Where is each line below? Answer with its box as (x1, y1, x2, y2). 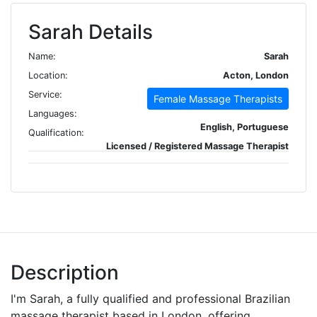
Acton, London (223, 69, 289, 81)
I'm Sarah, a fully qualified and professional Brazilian (11, 291, 290, 306)
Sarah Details (28, 19, 153, 44)
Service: (28, 88, 62, 100)
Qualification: (28, 127, 84, 138)
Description (11, 260, 119, 284)
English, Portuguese (200, 121, 289, 132)
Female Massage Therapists (154, 92, 282, 105)
